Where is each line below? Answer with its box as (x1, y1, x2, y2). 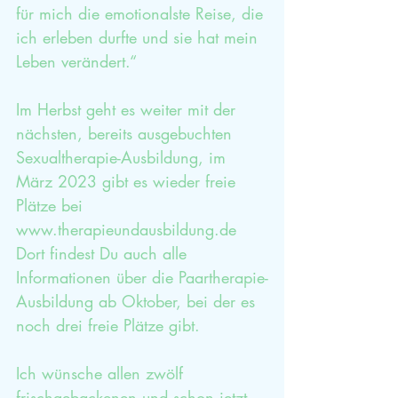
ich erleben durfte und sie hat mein (16, 27, 263, 48)
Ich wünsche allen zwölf (16, 362, 188, 384)
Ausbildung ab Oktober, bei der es (16, 291, 260, 312)
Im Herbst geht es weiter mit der (16, 99, 241, 120)
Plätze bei (16, 195, 88, 216)
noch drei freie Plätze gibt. (16, 314, 200, 336)
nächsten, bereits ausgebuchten (16, 123, 237, 144)
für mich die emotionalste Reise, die (16, 3, 268, 24)
